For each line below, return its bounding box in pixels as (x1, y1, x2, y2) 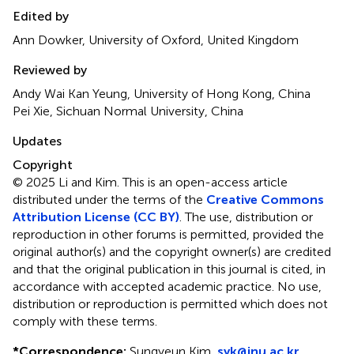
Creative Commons (206, 191, 324, 207)
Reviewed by (13, 62, 87, 77)
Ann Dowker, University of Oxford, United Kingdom (13, 32, 299, 47)
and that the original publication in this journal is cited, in (13, 261, 326, 277)
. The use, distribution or (179, 209, 313, 224)
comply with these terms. (13, 313, 157, 329)
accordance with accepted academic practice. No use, (13, 278, 322, 294)
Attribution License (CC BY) (13, 209, 179, 224)
